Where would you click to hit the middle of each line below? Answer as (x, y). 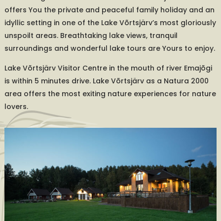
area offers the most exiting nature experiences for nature (110, 94)
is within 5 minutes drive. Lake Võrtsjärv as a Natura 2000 (106, 81)
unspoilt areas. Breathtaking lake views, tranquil (91, 36)
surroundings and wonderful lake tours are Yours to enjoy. (110, 48)
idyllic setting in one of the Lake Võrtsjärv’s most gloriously (110, 23)
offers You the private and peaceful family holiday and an (109, 10)
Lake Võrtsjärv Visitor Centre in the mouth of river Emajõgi (108, 68)
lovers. (16, 107)
